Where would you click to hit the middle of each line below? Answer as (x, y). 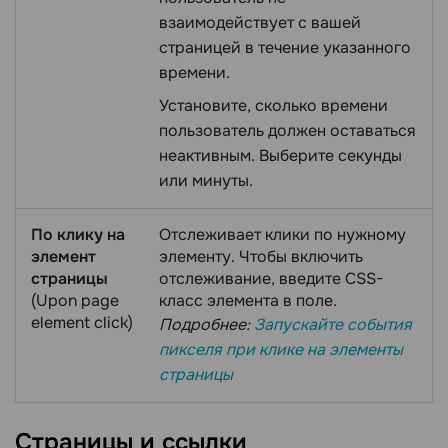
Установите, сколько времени (273, 106)
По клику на (78, 235)
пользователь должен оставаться (287, 131)
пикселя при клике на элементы (281, 350)
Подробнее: (206, 325)
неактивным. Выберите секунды (280, 156)
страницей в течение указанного (285, 48)
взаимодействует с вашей (260, 23)
